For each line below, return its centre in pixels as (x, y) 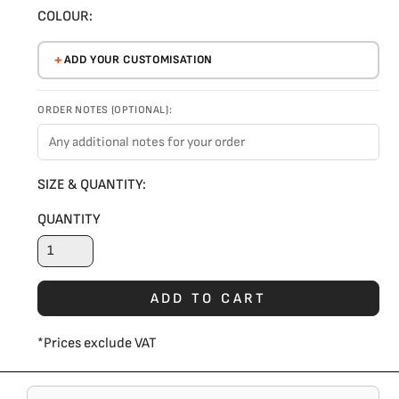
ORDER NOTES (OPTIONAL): (105, 110)
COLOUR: (65, 17)
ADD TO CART (208, 298)
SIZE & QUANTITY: (92, 185)
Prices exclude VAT (101, 344)
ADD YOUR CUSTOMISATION (138, 60)
